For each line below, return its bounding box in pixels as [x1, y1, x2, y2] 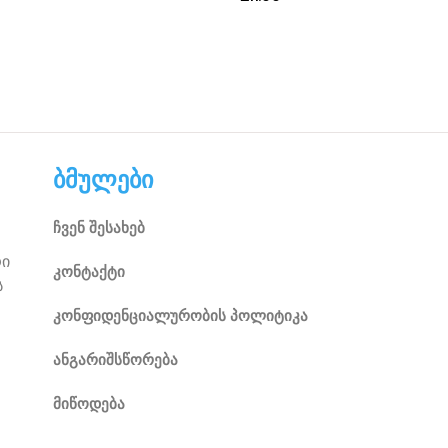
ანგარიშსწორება [52, 350, 178, 370]
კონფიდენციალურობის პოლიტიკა [52, 306, 308, 326]
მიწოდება [52, 394, 125, 414]
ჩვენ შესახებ [52, 218, 145, 238]
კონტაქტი [52, 262, 125, 282]
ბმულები [52, 165, 153, 195]
